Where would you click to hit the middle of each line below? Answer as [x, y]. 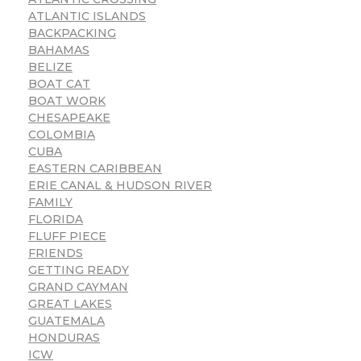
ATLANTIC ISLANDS [87, 17]
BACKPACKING [72, 33]
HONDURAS [64, 338]
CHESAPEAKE [69, 118]
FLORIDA [56, 220]
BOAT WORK [67, 101]
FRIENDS [56, 253]
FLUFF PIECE [67, 237]
